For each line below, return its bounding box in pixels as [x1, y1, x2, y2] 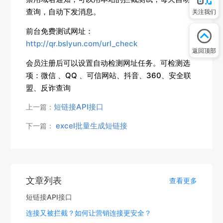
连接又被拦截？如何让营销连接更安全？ [26, 208, 152, 217]
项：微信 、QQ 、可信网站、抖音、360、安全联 [26, 70, 192, 80]
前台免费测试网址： [26, 26, 94, 36]
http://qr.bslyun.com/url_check [26, 38, 138, 48]
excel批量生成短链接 [54, 120, 128, 130]
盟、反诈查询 [26, 83, 71, 93]
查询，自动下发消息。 [26, 6, 101, 16]
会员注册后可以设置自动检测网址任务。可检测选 [26, 58, 191, 68]
